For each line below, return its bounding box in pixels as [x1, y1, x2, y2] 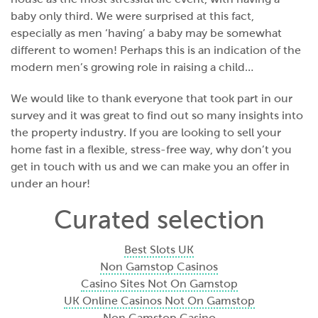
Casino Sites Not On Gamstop [80, 278, 238, 290]
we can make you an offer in [142, 160, 290, 172]
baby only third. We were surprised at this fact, [11, 10, 254, 22]
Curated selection [53, 206, 265, 234]
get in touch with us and [11, 160, 142, 172]
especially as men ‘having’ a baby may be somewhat [11, 27, 282, 39]
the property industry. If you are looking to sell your [11, 126, 281, 138]
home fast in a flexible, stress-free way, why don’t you [11, 143, 292, 155]
